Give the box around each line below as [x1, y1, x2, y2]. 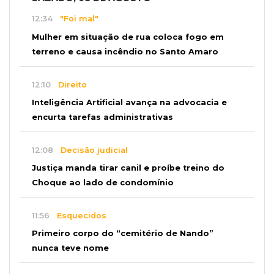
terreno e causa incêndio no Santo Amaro [32, 46, 218, 56]
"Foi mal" [53, 14, 98, 24]
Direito [51, 80, 87, 89]
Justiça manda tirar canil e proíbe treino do [32, 163, 224, 173]
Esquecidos [50, 210, 106, 220]
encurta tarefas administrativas [32, 113, 173, 122]
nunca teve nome [32, 243, 109, 253]
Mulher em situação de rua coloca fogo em [32, 32, 224, 42]
